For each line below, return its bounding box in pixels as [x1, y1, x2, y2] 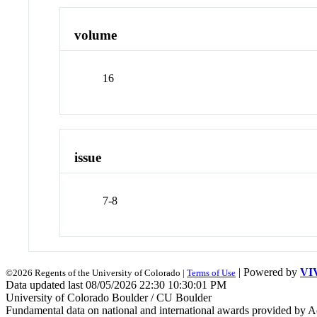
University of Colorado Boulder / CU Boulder [6, 291, 212, 304]
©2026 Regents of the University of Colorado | [6, 267, 187, 278]
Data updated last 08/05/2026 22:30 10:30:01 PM [6, 278, 226, 291]
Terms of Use [187, 267, 236, 278]
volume [74, 28, 117, 43]
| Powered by [236, 265, 300, 278]
